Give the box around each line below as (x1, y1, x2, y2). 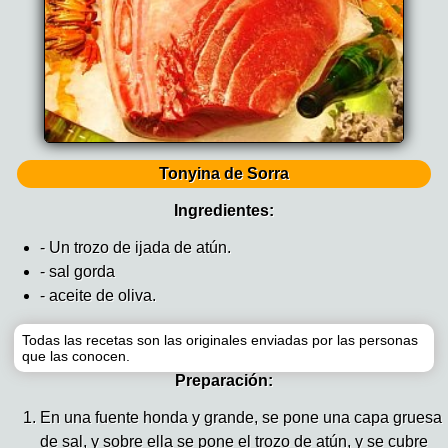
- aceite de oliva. (40, 287, 156, 305)
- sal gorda (40, 263, 115, 281)
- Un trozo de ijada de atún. (40, 239, 231, 257)
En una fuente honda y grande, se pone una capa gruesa (40, 409, 442, 427)
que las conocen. (22, 348, 131, 365)
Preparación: (175, 372, 273, 390)
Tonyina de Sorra (159, 165, 289, 183)
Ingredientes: (174, 202, 274, 220)
